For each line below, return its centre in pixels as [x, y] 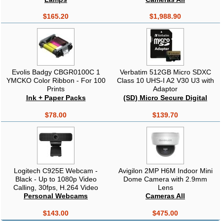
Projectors [56, 7]
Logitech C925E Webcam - [56, 170]
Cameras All [165, 196]
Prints [56, 89]
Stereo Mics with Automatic [56, 204]
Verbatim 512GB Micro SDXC [165, 72]
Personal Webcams [56, 196]
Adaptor [165, 89]
